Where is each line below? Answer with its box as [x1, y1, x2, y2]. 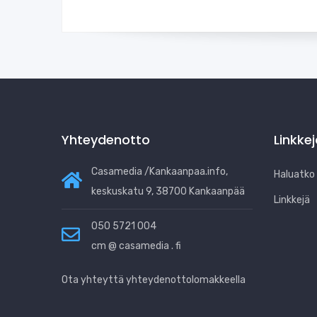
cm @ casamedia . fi [91, 240, 181, 253]
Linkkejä [274, 194, 310, 207]
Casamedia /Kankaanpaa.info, [91, 166, 228, 178]
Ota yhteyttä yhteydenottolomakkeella [62, 274, 246, 287]
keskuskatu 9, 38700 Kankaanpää [91, 185, 245, 198]
